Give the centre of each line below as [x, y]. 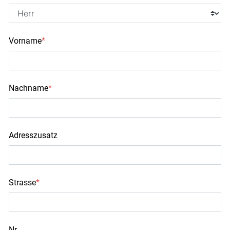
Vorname [25, 41]
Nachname [28, 88]
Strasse [22, 183]
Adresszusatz [33, 136]
